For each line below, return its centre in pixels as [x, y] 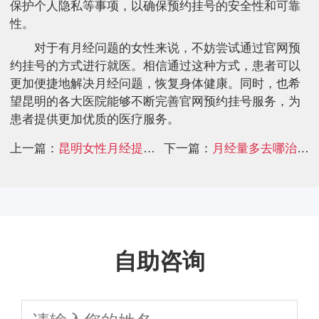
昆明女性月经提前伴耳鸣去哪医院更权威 [167, 149]
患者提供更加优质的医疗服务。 [95, 119]
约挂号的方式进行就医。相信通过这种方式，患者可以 [155, 66]
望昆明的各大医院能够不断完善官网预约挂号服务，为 [155, 101]
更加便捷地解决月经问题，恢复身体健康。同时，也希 [155, 83]
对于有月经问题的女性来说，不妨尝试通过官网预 [167, 48]
